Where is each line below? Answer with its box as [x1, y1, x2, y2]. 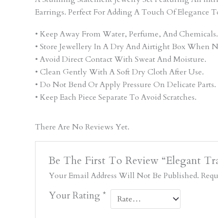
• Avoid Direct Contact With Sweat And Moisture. [35, 54, 206, 65]
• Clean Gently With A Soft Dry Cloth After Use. [35, 67, 204, 77]
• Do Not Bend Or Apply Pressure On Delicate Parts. [35, 79, 216, 90]
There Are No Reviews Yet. [35, 122, 129, 133]
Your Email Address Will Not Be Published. [48, 170, 199, 181]
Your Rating [48, 189, 103, 202]
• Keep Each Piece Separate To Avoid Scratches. [35, 92, 197, 103]
